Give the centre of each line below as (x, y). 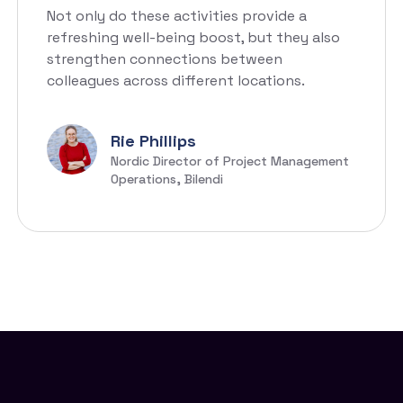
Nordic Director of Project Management (230, 161)
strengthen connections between (165, 59)
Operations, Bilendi (167, 179)
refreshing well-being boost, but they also (193, 38)
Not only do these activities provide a (177, 16)
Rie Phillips (153, 141)
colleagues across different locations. (176, 81)
